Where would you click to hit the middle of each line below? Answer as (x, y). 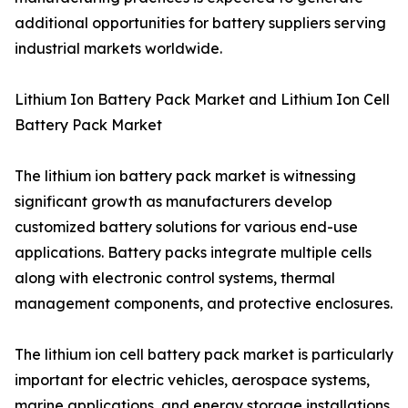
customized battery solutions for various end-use (186, 227)
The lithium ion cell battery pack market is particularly (204, 355)
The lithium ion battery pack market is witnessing (185, 176)
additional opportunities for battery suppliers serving (200, 23)
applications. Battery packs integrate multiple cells (193, 253)
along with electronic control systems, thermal (175, 278)
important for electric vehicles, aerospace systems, (192, 380)
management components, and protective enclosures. (204, 304)
